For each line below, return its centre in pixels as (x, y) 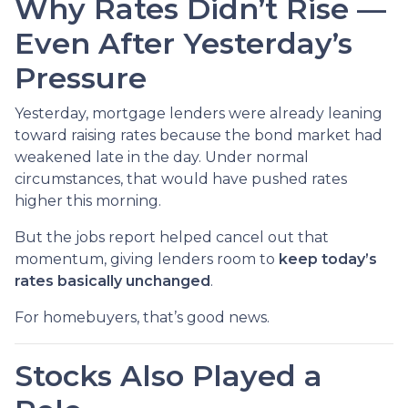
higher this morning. (88, 200)
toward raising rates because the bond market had (199, 135)
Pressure (81, 77)
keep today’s (328, 259)
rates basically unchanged (112, 280)
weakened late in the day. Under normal (162, 157)
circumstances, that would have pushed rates (181, 178)
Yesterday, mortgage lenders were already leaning (199, 113)
